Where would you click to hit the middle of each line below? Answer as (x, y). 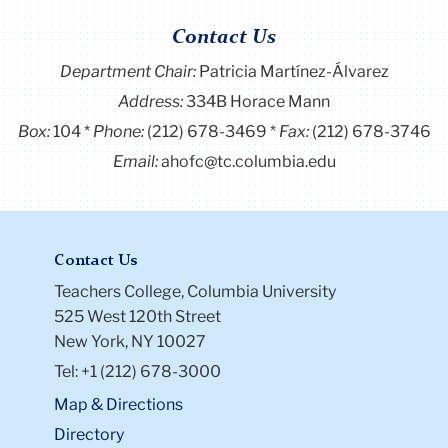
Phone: (119, 131)
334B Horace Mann (258, 101)
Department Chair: (129, 71)
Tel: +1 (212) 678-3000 (137, 371)
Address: (152, 101)
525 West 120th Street (137, 316)
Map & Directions (118, 404)
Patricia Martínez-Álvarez (293, 71)
